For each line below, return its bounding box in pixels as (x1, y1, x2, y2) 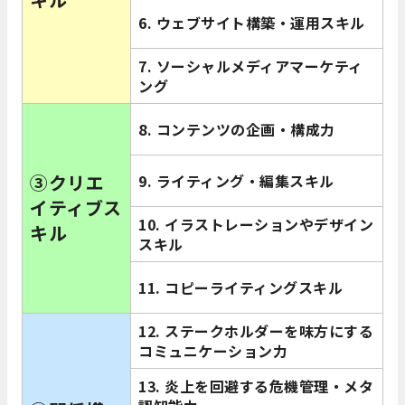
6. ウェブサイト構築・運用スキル (138, 12, 365, 34)
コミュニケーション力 (138, 340, 288, 363)
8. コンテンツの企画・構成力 (138, 118, 335, 141)
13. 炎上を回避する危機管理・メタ (138, 375, 374, 398)
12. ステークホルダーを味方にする (138, 320, 374, 343)
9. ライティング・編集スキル (138, 170, 334, 193)
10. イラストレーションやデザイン (138, 213, 374, 236)
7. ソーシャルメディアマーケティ (138, 55, 363, 78)
